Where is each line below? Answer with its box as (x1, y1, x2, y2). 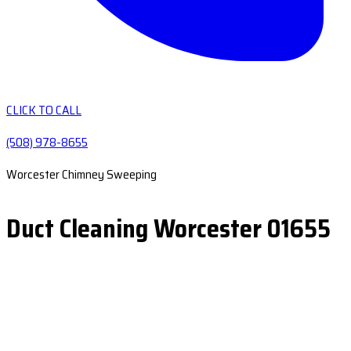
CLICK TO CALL (6, 100, 81, 120)
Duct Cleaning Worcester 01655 (6, 209, 331, 248)
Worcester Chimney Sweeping (6, 165, 157, 184)
